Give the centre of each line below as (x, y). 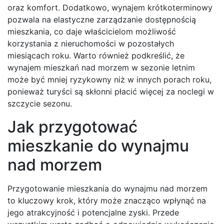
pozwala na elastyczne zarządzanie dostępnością (102, 20)
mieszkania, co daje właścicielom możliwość (92, 32)
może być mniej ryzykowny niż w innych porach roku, (109, 80)
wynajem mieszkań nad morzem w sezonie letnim (101, 68)
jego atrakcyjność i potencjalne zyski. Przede (93, 213)
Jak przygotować (72, 127)
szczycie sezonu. (40, 104)
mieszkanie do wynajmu (98, 146)
